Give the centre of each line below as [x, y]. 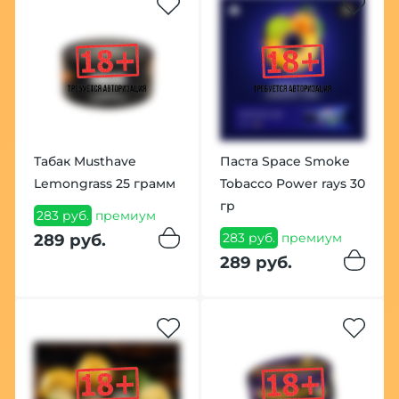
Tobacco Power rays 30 [292, 183]
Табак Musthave [85, 161]
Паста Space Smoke [285, 161]
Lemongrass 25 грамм [104, 183]
